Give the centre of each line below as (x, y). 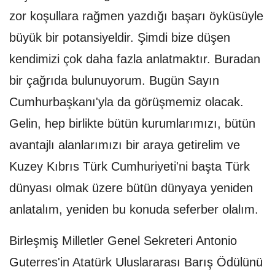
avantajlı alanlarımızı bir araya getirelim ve (125, 145)
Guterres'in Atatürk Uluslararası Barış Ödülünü (136, 262)
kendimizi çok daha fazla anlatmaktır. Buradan (135, 59)
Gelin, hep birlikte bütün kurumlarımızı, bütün (132, 124)
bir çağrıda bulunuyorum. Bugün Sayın (114, 81)
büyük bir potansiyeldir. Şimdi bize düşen (120, 38)
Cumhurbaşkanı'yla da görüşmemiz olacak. (126, 102)
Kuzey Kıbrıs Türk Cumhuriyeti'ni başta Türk (130, 167)
